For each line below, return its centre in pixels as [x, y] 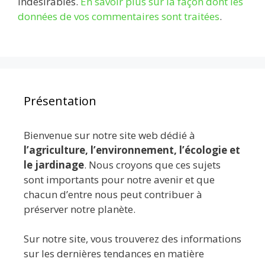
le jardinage [54, 164]
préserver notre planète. [80, 209]
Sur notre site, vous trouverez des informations [132, 239]
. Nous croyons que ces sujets [152, 164]
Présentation [60, 101]
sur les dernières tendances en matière [114, 254]
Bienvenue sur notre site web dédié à [109, 135]
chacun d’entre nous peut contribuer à [113, 194]
